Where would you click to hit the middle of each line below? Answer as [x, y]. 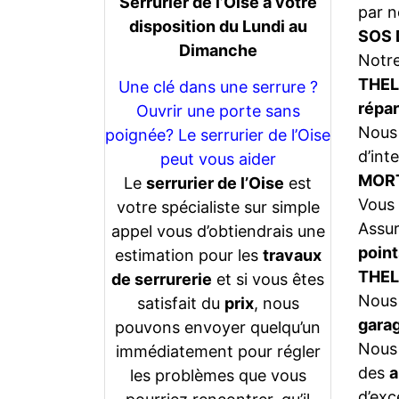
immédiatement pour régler [218, 351]
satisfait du [180, 303]
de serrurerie [162, 279]
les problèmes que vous [218, 375]
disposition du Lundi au [218, 26]
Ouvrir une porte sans [218, 110]
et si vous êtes [268, 279]
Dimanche [218, 50]
